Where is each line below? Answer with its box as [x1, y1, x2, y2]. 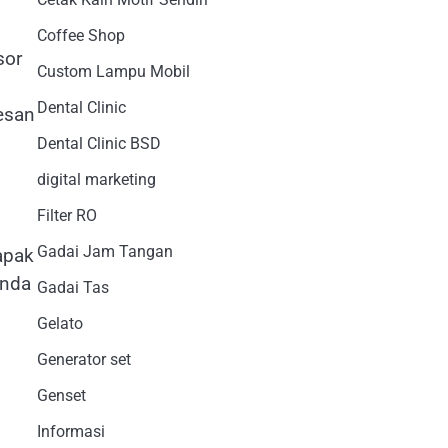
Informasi [36, 421, 105, 441]
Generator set [36, 349, 131, 369]
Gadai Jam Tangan [36, 241, 173, 261]
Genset [36, 385, 86, 405]
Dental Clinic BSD [36, 133, 161, 153]
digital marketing [36, 169, 156, 189]
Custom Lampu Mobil [36, 61, 190, 81]
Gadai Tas [36, 277, 109, 297]
